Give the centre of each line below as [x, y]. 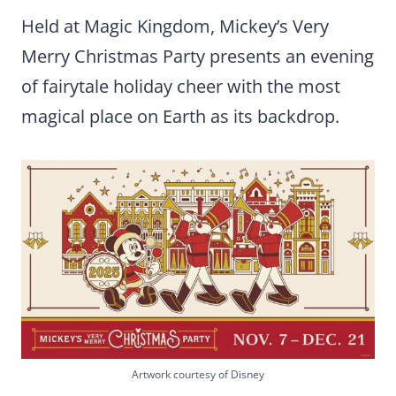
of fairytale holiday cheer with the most [181, 86]
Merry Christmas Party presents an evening [198, 56]
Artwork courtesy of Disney [198, 374]
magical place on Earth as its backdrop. [180, 116]
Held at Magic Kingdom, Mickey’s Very [175, 26]
